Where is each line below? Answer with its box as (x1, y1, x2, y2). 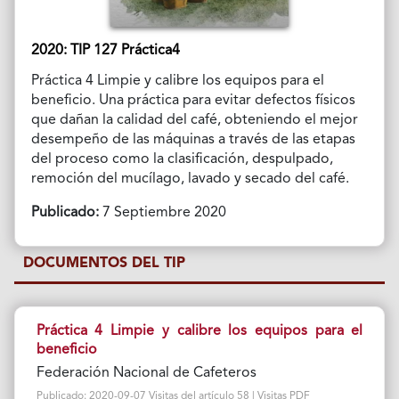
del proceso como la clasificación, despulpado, (30, 151, 333, 167)
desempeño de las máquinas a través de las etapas (30, 132, 355, 147)
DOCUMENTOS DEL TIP (23, 256, 186, 271)
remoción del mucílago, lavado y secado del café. (30, 171, 349, 186)
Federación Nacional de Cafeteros (36, 365, 256, 380)
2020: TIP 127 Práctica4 (30, 43, 180, 58)
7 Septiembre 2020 (98, 205, 226, 220)
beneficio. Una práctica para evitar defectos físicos (30, 93, 355, 108)
